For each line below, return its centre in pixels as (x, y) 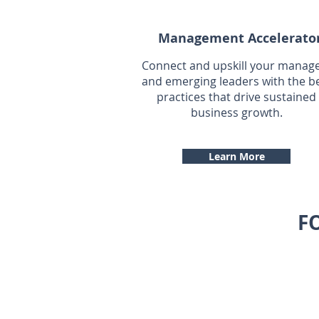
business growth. (236, 113)
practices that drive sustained (236, 97)
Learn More (236, 156)
